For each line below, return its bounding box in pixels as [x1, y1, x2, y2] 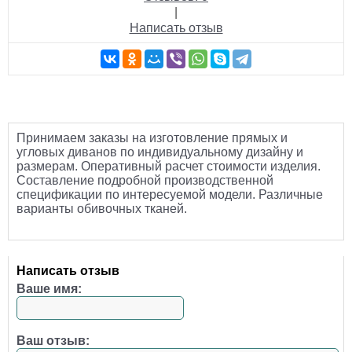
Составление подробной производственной [16, 174, 273, 188]
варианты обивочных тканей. [16, 202, 190, 216]
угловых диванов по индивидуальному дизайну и [16, 145, 303, 159]
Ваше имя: [16, 282, 82, 296]
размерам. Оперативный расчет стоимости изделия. [16, 159, 321, 174]
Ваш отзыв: [16, 334, 90, 348]
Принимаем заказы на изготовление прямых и [16, 131, 288, 145]
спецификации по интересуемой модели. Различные [16, 188, 323, 202]
